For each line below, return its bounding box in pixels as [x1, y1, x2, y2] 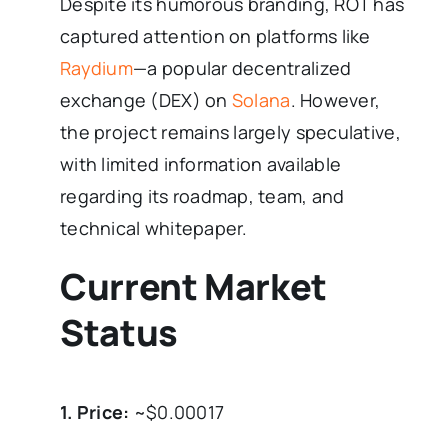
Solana [231, 88, 291, 113]
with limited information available [60, 152, 342, 177]
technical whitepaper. [60, 216, 248, 241]
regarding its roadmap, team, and [60, 184, 345, 209]
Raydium [60, 56, 133, 81]
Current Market [60, 262, 327, 312]
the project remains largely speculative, [60, 120, 401, 145]
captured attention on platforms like [60, 24, 371, 49]
